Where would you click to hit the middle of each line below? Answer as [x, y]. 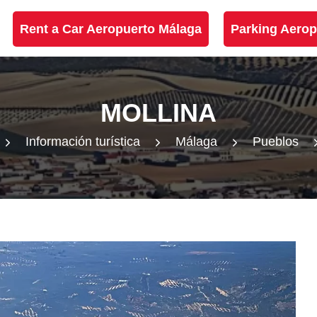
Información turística [83, 142]
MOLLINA [158, 113]
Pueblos [276, 142]
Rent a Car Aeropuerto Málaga [111, 29]
